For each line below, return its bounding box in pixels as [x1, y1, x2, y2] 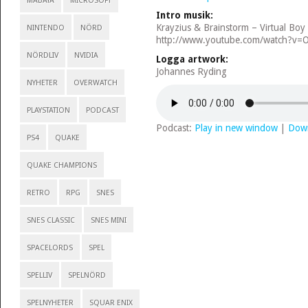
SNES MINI [90, 216, 126, 225]
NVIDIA [74, 51, 98, 60]
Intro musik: [155, 10, 213, 21]
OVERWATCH [73, 78, 118, 87]
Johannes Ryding [155, 66, 227, 77]
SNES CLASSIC [26, 216, 75, 225]
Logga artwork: [155, 54, 228, 65]
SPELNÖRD [67, 271, 106, 280]
